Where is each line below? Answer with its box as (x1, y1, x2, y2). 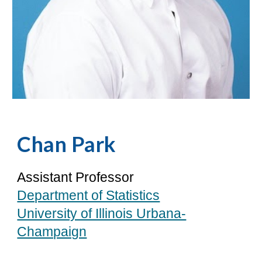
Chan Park (17, 131, 116, 157)
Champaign (17, 224, 87, 240)
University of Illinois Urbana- (17, 206, 187, 222)
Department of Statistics (17, 188, 160, 204)
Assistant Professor (17, 170, 135, 185)
